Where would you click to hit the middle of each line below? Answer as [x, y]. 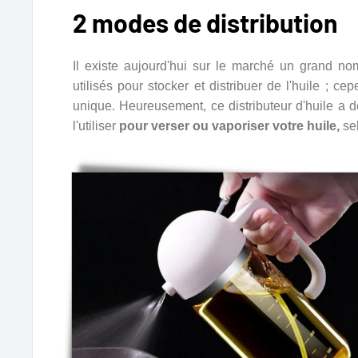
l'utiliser [96, 126]
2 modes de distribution [205, 23]
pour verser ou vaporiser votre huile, [229, 126]
